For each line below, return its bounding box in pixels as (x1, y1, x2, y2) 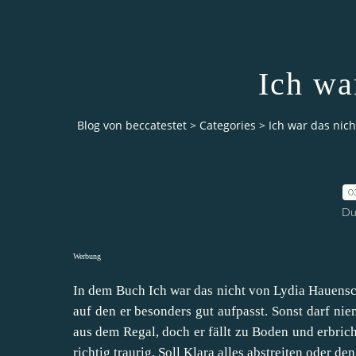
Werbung (73, 251, 101, 261)
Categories (199, 118, 256, 133)
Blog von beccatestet (77, 118, 187, 133)
